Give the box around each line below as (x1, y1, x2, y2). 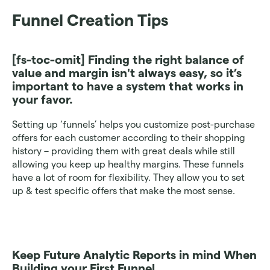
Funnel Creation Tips (12, 11, 168, 29)
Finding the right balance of (85, 53, 244, 66)
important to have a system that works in (12, 80, 243, 93)
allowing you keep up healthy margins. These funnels (12, 159, 243, 169)
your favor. (12, 93, 73, 106)
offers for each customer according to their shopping (12, 133, 245, 143)
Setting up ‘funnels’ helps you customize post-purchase (12, 119, 255, 130)
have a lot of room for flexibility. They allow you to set (12, 172, 245, 183)
